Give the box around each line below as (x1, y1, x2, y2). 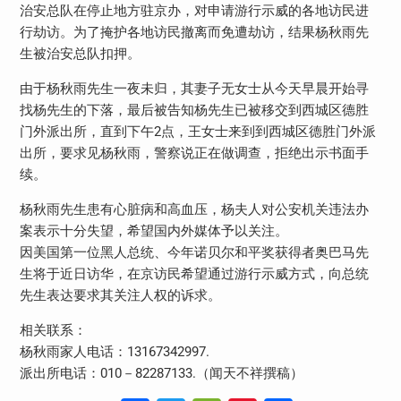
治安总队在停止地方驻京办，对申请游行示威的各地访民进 (19, 2, 369, 19)
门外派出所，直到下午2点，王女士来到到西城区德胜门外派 (19, 123, 376, 140)
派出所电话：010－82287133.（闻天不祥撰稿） (19, 364, 303, 381)
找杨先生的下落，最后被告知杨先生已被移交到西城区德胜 (19, 101, 369, 118)
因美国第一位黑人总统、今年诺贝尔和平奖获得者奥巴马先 (19, 243, 369, 260)
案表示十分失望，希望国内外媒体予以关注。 (19, 222, 288, 239)
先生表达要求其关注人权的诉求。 (19, 286, 221, 303)
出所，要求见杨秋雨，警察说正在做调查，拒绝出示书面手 (19, 144, 369, 161)
